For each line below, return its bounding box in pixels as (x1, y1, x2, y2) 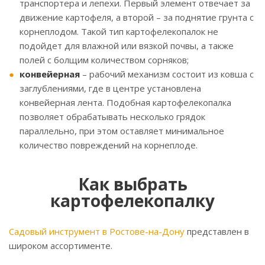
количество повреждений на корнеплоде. (20, 139, 198, 151)
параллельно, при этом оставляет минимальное (20, 125, 224, 137)
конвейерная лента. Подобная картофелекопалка (20, 96, 231, 109)
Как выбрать (77, 173, 188, 196)
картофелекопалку (50, 189, 215, 212)
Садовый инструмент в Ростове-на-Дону (9, 225, 185, 238)
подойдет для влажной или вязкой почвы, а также (20, 40, 234, 52)
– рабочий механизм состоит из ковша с (80, 68, 254, 80)
